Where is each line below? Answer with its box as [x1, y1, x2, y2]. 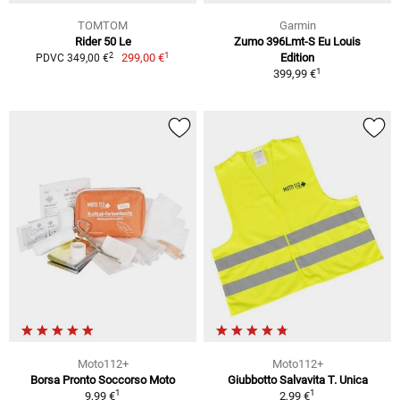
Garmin [279, 19, 316, 33]
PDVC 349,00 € [35, 52, 109, 65]
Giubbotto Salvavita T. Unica [227, 373, 368, 387]
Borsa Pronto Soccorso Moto [30, 373, 175, 387]
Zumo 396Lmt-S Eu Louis [234, 35, 361, 49]
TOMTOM [78, 19, 128, 33]
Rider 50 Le [74, 35, 131, 49]
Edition [280, 51, 314, 65]
